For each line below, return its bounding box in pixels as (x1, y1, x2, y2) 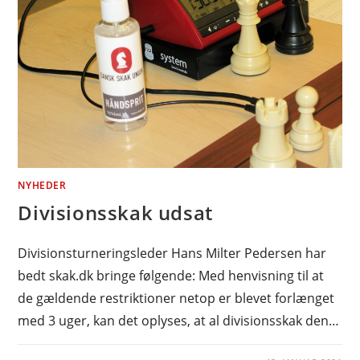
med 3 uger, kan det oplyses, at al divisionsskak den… (18, 312, 340, 330)
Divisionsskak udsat (18, 199, 213, 227)
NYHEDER (18, 178, 67, 193)
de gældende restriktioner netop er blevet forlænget (18, 289, 335, 308)
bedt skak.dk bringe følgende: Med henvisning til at (18, 267, 325, 285)
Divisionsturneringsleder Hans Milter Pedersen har (18, 244, 327, 263)
